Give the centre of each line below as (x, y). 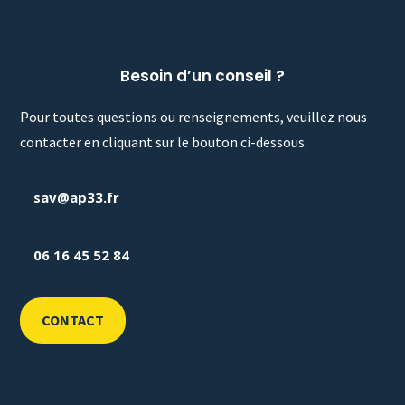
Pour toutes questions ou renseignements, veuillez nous (194, 117)
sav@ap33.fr (77, 197)
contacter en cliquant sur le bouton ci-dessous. (164, 142)
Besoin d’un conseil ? (202, 76)
